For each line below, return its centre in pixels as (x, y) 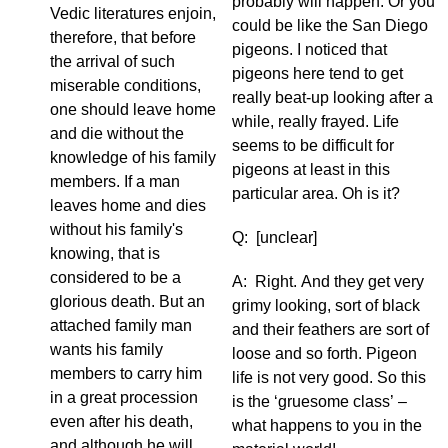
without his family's (116, 230)
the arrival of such (112, 62)
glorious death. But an (127, 302)
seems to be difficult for (313, 146)
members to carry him (126, 374)
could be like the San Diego (330, 26)
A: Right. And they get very (328, 282)
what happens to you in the (327, 426)
